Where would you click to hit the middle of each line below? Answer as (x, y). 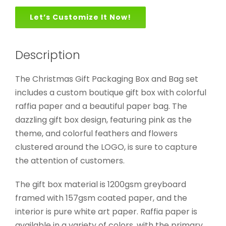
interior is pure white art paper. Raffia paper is (106, 212)
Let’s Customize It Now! (80, 17)
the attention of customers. (70, 161)
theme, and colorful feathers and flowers (96, 134)
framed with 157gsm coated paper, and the (101, 198)
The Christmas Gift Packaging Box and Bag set (107, 79)
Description (48, 55)
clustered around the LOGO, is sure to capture (106, 147)
